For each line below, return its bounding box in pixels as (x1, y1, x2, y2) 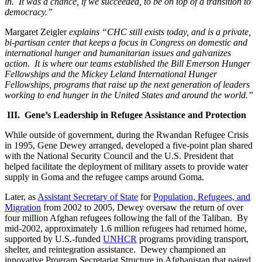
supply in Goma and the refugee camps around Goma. (5, 171, 204, 182)
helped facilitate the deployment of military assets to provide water (5, 161, 248, 171)
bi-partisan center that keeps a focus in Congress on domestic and (5, 37, 247, 47)
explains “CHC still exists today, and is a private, (69, 26, 251, 37)
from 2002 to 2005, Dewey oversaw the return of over (41, 202, 243, 212)
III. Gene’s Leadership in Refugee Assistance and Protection (7, 109, 246, 120)
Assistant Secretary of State (37, 191, 138, 202)
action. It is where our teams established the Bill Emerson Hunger (5, 58, 250, 68)
